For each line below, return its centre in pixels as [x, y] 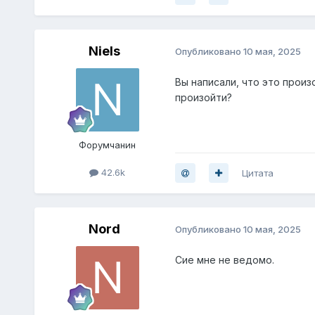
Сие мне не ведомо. [224, 259]
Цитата [257, 173]
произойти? [205, 97]
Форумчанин [108, 144]
